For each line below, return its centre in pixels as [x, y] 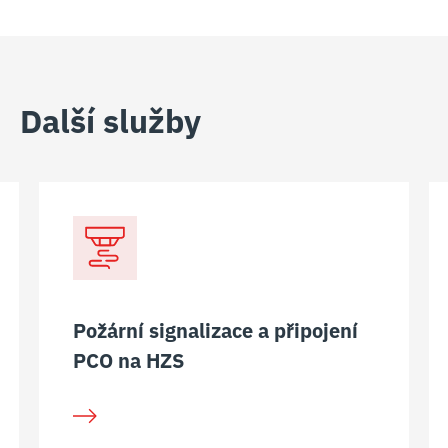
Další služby [110, 121]
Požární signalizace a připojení [215, 330]
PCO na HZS [128, 360]
